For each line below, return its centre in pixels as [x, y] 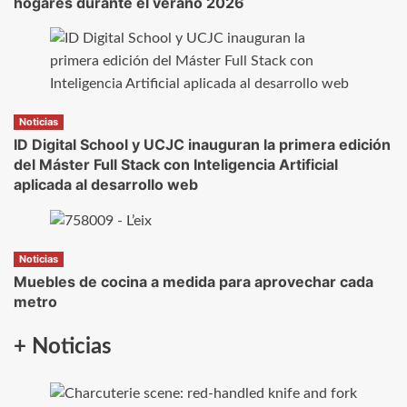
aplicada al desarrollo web [106, 185]
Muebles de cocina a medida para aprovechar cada [194, 281]
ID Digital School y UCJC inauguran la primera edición [202, 145]
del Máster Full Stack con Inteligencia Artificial [176, 165]
